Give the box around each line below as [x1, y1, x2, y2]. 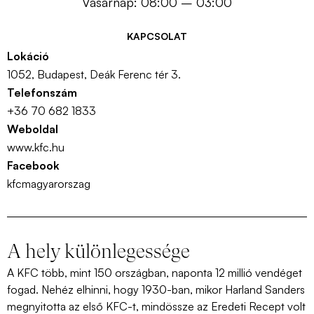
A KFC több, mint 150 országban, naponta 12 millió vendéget [7, 266, 302, 280]
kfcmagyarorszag [7, 177, 90, 191]
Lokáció [7, 49, 49, 64]
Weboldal [7, 122, 58, 137]
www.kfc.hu [7, 140, 64, 155]
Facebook [7, 158, 60, 173]
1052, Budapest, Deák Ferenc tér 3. [7, 67, 181, 82]
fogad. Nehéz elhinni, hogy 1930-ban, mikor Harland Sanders [7, 282, 305, 297]
